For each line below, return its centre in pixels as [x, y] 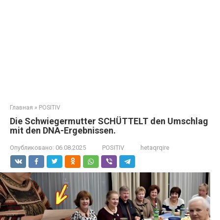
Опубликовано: [32, 148]
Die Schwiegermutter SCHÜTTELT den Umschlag [109, 121]
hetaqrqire [155, 148]
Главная [21, 108]
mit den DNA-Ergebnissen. [63, 130]
